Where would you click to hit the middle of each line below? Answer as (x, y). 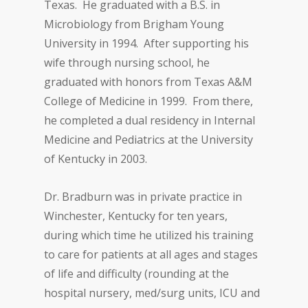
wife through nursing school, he (127, 62)
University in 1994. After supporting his (147, 43)
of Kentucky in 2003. (96, 158)
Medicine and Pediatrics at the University (149, 139)
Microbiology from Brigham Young (134, 24)
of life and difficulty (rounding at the (137, 273)
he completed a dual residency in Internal (150, 120)
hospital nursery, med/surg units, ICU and (152, 293)
